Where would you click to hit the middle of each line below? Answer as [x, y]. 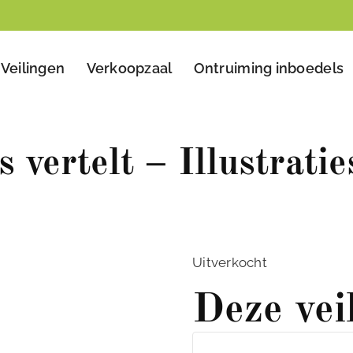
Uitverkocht [230, 263]
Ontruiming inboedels [269, 69]
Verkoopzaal [129, 69]
